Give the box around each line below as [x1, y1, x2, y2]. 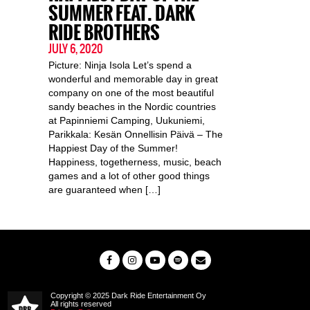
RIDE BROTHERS [48, 19, 160, 46]
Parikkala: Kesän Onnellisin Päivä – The [48, 128, 223, 140]
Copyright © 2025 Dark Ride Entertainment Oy [51, 291, 206, 300]
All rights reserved [51, 300, 111, 308]
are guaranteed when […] [48, 183, 161, 195]
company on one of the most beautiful [48, 86, 214, 98]
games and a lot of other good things [48, 170, 210, 181]
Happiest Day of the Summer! [48, 142, 178, 154]
